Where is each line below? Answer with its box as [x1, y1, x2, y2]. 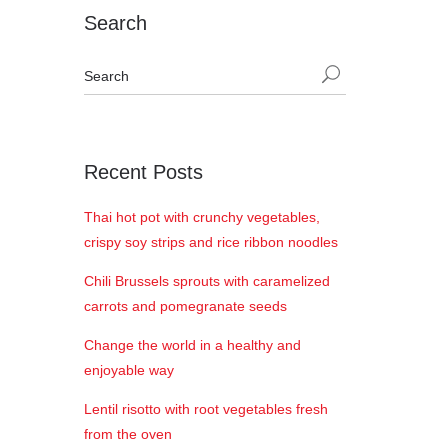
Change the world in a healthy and [83, 337, 301, 353]
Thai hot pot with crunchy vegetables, [83, 209, 320, 225]
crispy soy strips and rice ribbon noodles [83, 234, 338, 250]
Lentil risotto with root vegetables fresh [83, 401, 328, 417]
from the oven [83, 426, 172, 442]
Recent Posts [83, 161, 203, 183]
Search [83, 12, 147, 34]
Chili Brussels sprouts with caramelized [83, 273, 330, 289]
